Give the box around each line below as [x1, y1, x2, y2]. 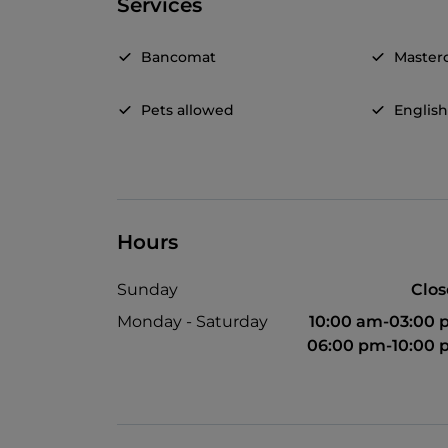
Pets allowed [141, 101, 234, 120]
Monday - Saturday [117, 312, 268, 332]
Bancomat [141, 48, 216, 67]
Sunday [117, 280, 178, 300]
